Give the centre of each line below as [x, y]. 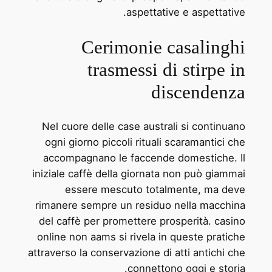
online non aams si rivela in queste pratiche [141, 237]
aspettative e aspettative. [186, 12]
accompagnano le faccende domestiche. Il [144, 158]
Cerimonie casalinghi [164, 47]
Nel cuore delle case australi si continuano [144, 127]
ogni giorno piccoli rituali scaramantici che [145, 142]
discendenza [199, 92]
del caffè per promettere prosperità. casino [142, 221]
